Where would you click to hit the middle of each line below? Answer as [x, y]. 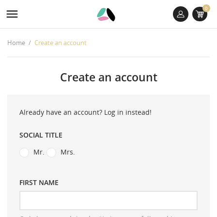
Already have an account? [62, 112]
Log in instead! [128, 112]
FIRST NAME [39, 183]
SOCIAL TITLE [41, 135]
